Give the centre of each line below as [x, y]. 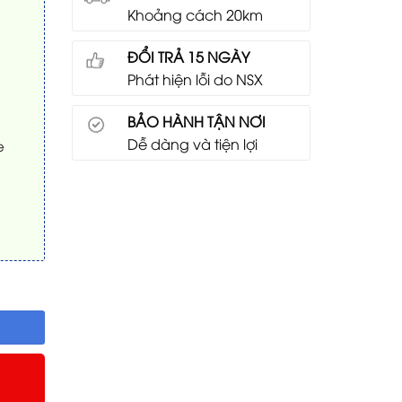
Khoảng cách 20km [196, 15]
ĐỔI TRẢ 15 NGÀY [189, 57]
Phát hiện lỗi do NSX [196, 79]
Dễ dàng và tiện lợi [193, 144]
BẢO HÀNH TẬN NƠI [197, 122]
